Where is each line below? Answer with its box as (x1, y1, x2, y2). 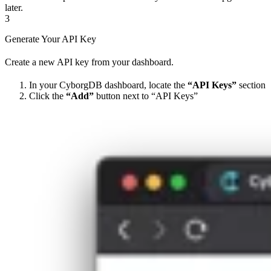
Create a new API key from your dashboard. (5, 57, 174, 68)
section (237, 80, 266, 91)
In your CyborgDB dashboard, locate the (29, 80, 188, 91)
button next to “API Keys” (94, 91, 198, 102)
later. (5, 2, 23, 13)
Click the (29, 91, 66, 102)
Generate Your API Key (5, 34, 96, 45)
